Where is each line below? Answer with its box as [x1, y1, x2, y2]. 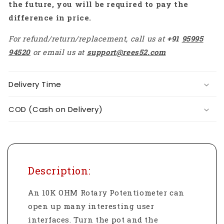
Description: [28, 164, 91, 177]
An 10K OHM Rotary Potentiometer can [28, 187, 185, 197]
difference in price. [8, 12, 92, 23]
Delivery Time [8, 79, 61, 90]
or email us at [32, 47, 87, 57]
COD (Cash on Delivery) [8, 104, 103, 115]
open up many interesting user [28, 200, 154, 211]
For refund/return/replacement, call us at [8, 33, 167, 44]
